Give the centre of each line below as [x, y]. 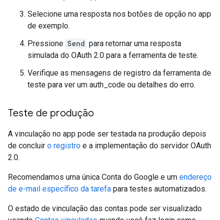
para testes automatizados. [159, 189]
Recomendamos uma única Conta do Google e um [94, 177]
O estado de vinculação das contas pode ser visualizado [105, 209]
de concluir [27, 146]
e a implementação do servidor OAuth [146, 146]
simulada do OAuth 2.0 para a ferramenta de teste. [113, 55]
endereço [195, 177]
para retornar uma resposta [134, 44]
